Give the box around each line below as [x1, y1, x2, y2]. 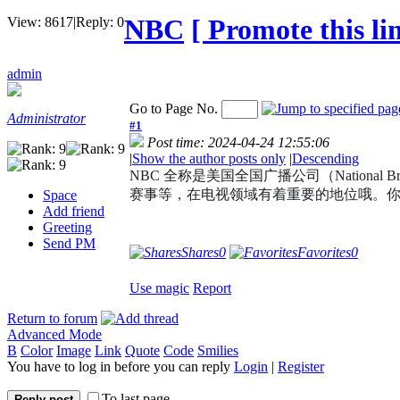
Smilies [197, 342, 238, 358]
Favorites [297, 244, 351, 260]
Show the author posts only [132, 150, 286, 166]
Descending [292, 150, 359, 166]
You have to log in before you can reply [7, 358, 234, 374]
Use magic [129, 279, 189, 296]
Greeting [43, 219, 92, 235]
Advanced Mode [7, 326, 102, 342]
